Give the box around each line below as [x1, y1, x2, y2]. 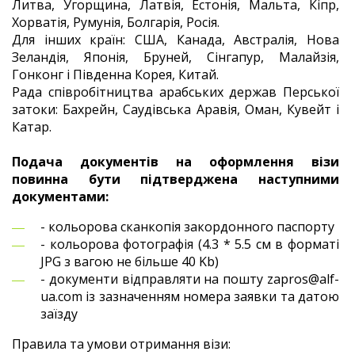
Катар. [12, 118, 52, 136]
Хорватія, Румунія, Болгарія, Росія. [12, 13, 219, 31]
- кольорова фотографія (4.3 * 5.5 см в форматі [40, 235, 339, 253]
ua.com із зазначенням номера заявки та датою [40, 288, 339, 305]
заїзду [40, 305, 78, 323]
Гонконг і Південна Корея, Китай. [12, 66, 219, 83]
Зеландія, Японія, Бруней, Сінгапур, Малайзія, [12, 48, 339, 66]
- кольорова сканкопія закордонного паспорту [40, 218, 338, 235]
